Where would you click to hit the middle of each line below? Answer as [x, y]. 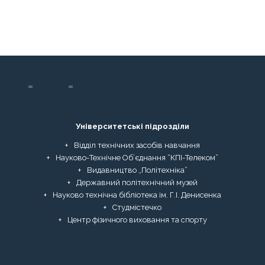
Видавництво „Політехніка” [137, 170]
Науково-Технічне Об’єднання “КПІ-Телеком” [137, 158]
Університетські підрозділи [132, 127]
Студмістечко [137, 208]
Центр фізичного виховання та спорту [137, 220]
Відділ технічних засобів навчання [137, 146]
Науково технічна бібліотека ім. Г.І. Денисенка [137, 195]
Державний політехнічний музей [137, 183]
